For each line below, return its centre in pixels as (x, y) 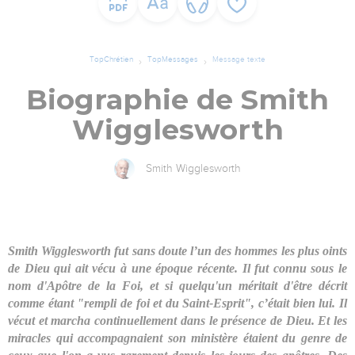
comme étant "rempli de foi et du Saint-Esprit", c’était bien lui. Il (177, 303)
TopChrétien (111, 59)
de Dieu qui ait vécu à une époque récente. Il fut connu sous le (177, 269)
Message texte (239, 59)
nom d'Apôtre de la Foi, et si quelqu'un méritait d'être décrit (177, 286)
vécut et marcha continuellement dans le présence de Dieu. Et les (177, 321)
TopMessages (173, 59)
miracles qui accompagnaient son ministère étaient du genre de (177, 338)
